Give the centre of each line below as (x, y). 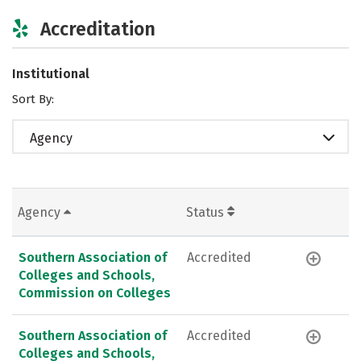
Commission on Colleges (95, 293)
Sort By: (33, 99)
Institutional (51, 73)
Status (207, 212)
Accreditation (98, 29)
